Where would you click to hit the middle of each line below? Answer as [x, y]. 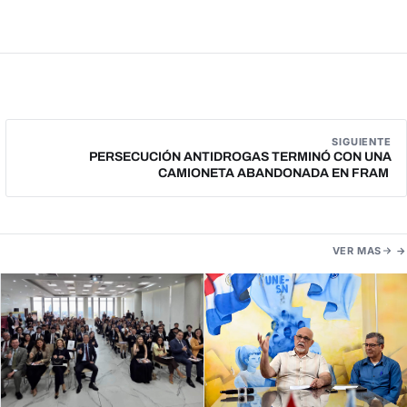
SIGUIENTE [362, 141]
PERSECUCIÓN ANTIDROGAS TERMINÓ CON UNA [240, 156]
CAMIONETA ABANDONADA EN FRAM [275, 173]
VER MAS [357, 250]
